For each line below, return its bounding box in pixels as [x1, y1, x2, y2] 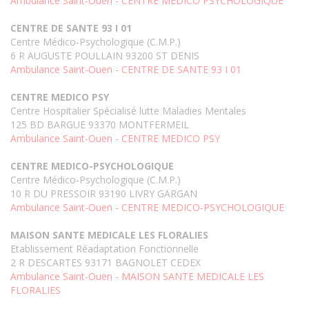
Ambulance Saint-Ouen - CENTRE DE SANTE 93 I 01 [10, 63, 241, 77]
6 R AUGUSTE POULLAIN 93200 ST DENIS [10, 49, 199, 63]
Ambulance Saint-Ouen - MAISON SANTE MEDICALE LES [10, 270, 264, 283]
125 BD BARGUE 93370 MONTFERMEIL [10, 118, 189, 132]
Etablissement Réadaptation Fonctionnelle [10, 242, 199, 256]
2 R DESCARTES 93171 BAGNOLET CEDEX [10, 256, 201, 270]
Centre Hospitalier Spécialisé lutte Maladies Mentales [10, 104, 246, 118]
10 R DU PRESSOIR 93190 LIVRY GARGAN [10, 187, 197, 201]
